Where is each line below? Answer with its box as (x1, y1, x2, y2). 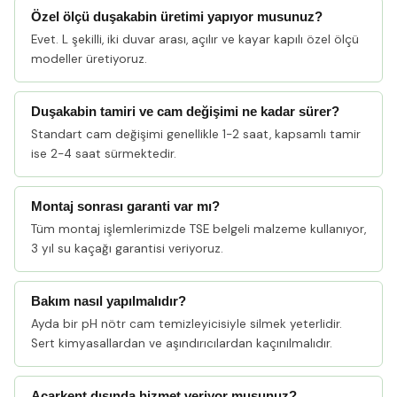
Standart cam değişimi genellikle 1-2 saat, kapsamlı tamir (31, 127, 361, 142)
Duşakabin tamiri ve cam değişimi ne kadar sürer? (31, 105, 339, 119)
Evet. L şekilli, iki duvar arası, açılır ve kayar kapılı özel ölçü (31, 32, 359, 47)
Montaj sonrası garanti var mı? (31, 199, 220, 214)
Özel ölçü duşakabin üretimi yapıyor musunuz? (31, 10, 323, 24)
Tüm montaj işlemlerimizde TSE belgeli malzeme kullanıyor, (31, 222, 366, 237)
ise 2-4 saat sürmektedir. (31, 146, 176, 161)
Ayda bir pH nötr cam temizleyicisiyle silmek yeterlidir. (31, 316, 342, 331)
